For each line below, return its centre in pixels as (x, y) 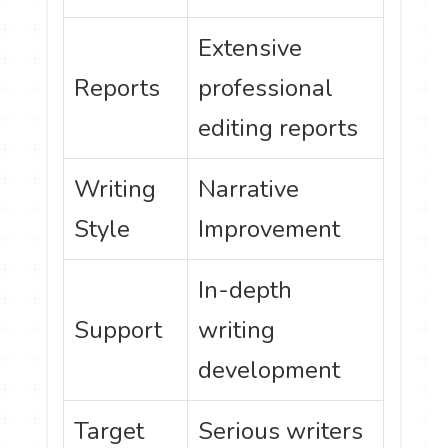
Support (118, 330)
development (269, 370)
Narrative (249, 189)
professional (266, 88)
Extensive (250, 48)
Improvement (269, 229)
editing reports (278, 128)
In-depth (245, 290)
